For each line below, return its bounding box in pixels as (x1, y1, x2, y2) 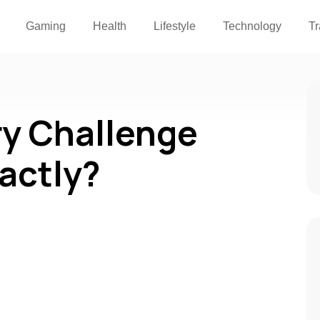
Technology (223, 20, 282, 32)
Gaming (26, 20, 66, 32)
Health (93, 20, 127, 32)
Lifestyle (154, 20, 196, 32)
